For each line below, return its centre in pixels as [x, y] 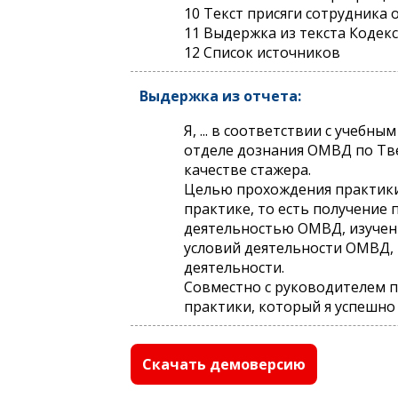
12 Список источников [262, 52]
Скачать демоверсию [224, 364]
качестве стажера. [247, 170]
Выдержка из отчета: [220, 96]
